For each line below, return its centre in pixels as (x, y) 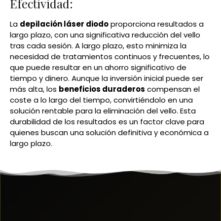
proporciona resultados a (156, 24)
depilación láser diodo (64, 24)
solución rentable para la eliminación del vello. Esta (103, 110)
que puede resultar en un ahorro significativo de (98, 67)
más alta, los (34, 89)
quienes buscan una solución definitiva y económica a (109, 132)
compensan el (172, 89)
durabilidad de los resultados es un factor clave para (107, 121)
